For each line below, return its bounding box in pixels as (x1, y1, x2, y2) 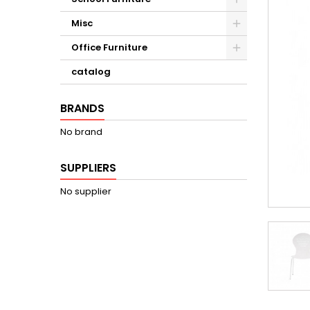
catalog (71, 65, 111, 78)
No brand (60, 125, 102, 138)
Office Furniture (71, 41, 147, 54)
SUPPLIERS (60, 160, 116, 176)
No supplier (60, 185, 111, 198)
